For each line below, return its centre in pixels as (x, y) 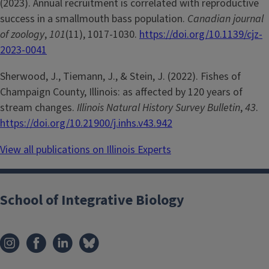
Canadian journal (225, 19)
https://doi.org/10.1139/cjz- (201, 34)
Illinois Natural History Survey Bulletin (159, 107)
